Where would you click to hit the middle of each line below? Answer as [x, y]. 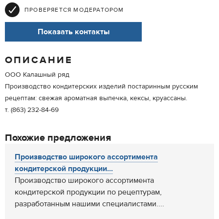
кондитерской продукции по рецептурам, [88, 192]
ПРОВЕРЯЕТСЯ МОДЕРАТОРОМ [74, 10]
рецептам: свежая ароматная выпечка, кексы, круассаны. [96, 98]
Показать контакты [73, 32]
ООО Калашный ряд [37, 75]
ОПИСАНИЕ [39, 60]
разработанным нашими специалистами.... [89, 204]
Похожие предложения [58, 138]
